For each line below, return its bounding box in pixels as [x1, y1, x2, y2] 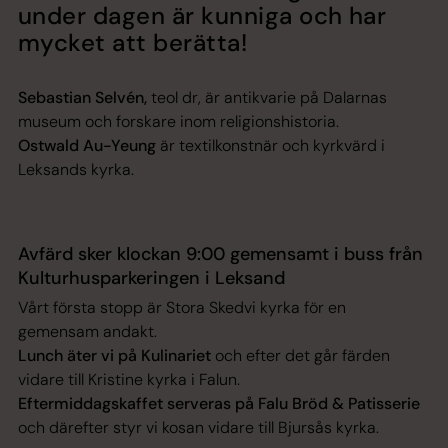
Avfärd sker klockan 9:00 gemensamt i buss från [18, 241, 428, 266]
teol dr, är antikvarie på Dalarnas [147, 86, 387, 108]
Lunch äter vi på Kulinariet [18, 344, 211, 366]
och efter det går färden [211, 344, 390, 366]
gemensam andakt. [18, 320, 157, 342]
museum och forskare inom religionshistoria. [18, 110, 339, 132]
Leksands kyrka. [18, 158, 134, 180]
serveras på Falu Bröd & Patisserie [167, 392, 420, 414]
